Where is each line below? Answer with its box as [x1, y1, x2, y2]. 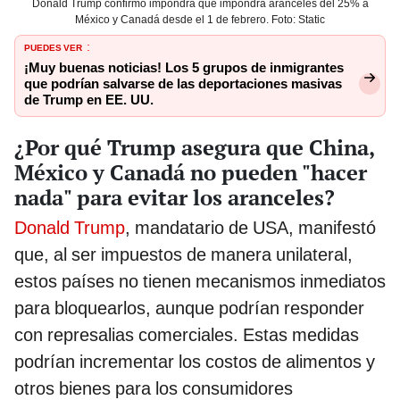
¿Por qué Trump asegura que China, [14, 132, 374, 162]
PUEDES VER [24, 39, 82, 54]
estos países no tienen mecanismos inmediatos [14, 270, 386, 292]
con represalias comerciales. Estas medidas [14, 323, 359, 346]
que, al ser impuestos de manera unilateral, [14, 243, 353, 265]
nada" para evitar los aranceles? [14, 182, 335, 212]
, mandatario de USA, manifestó [125, 216, 376, 238]
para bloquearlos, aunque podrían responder [14, 296, 364, 319]
